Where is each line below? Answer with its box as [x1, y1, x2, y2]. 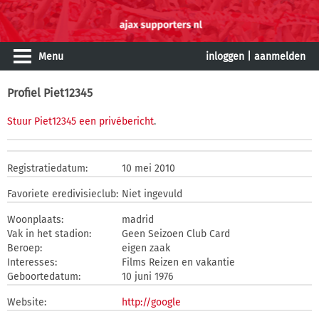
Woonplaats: [7, 214, 63, 226]
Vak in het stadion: [7, 228, 91, 240]
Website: [7, 296, 46, 308]
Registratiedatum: [7, 162, 88, 174]
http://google [122, 296, 181, 308]
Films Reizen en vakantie [122, 256, 235, 268]
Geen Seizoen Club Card [122, 228, 230, 240]
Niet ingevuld [122, 188, 182, 200]
